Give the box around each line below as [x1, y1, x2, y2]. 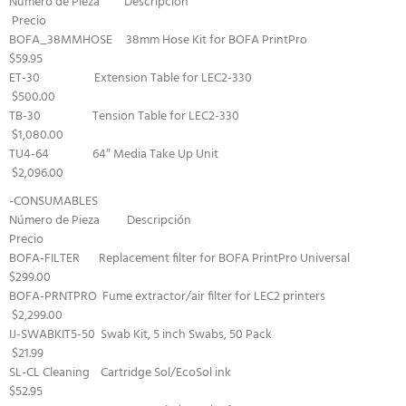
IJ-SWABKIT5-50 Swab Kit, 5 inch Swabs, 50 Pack [9, 324, 372, 346]
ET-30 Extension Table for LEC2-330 [9, 68, 369, 90]
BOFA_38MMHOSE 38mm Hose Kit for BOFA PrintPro [9, 30, 381, 52]
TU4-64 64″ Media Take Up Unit [9, 144, 362, 166]
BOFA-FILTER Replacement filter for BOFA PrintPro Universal [9, 248, 385, 270]
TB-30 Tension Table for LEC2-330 [9, 106, 367, 128]
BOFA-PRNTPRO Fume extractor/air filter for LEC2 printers [9, 286, 382, 308]
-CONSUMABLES [9, 191, 98, 213]
